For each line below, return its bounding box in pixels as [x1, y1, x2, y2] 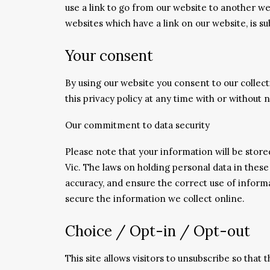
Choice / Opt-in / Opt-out [65, 222, 250, 240]
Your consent [65, 46, 153, 65]
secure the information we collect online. [65, 193, 245, 204]
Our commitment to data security [65, 119, 210, 131]
